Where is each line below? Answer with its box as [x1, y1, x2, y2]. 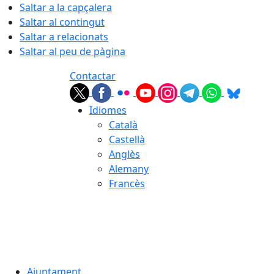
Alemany [109, 162, 149, 176]
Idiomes [89, 103, 127, 117]
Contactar [70, 69, 116, 83]
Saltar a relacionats [20, 30, 108, 43]
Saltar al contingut [20, 15, 105, 29]
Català [109, 118, 138, 131]
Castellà [109, 133, 145, 146]
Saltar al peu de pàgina [20, 45, 125, 58]
